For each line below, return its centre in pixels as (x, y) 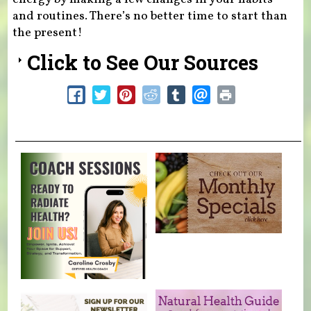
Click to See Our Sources (142, 62)
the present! (47, 33)
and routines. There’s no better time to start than (150, 16)
